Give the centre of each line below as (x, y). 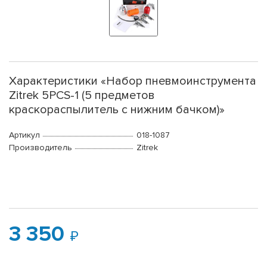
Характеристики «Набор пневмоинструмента (133, 81)
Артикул (24, 135)
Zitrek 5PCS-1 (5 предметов (82, 96)
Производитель (41, 148)
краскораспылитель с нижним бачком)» (117, 110)
